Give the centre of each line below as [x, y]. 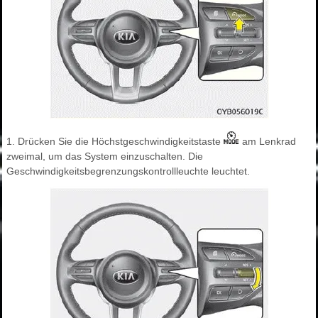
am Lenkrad [268, 141]
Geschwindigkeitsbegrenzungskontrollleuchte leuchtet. [128, 171]
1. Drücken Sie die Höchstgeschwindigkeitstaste [115, 141]
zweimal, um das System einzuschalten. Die [105, 156]
